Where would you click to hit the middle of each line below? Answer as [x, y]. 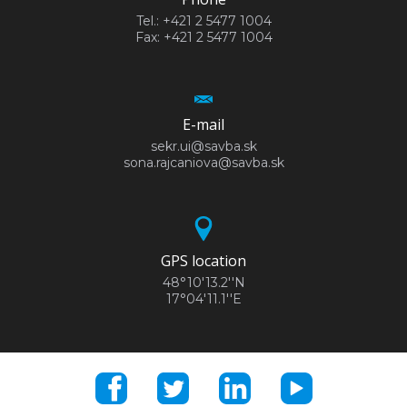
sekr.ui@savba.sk [203, 146]
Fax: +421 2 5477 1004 [203, 37]
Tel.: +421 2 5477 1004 [203, 20]
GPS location [203, 261]
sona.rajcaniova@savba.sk [203, 162]
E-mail [203, 124]
